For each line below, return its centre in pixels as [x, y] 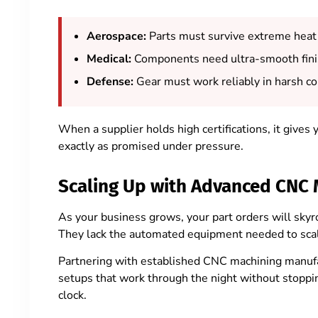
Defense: [110, 82]
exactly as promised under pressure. [151, 147]
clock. [72, 295]
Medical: [109, 59]
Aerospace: [116, 37]
